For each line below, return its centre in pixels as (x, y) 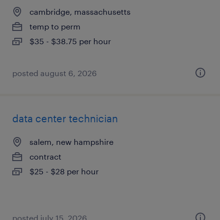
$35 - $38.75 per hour (70, 41)
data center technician (65, 118)
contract (45, 156)
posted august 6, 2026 (55, 73)
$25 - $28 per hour (64, 171)
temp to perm (55, 26)
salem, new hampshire (71, 142)
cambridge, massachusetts (80, 12)
